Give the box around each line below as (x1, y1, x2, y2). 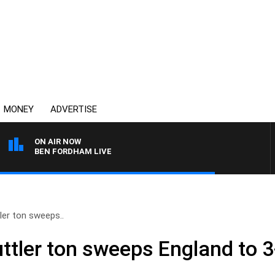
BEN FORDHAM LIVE (34, 147, 112, 156)
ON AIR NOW (34, 137, 81, 146)
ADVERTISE (50, 104, 97, 115)
